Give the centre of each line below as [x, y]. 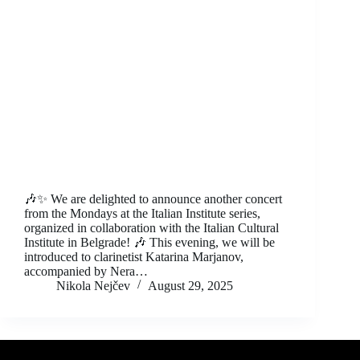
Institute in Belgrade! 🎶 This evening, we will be [149, 242]
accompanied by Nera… [86, 271]
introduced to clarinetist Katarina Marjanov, [134, 256]
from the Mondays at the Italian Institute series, [142, 213]
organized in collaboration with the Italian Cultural [151, 227]
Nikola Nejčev [93, 285]
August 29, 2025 [190, 285]
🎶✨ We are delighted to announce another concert [153, 198]
